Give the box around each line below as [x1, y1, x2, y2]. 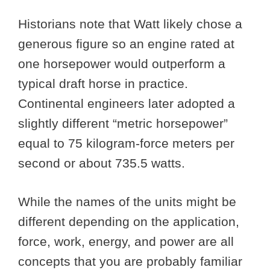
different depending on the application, [18, 215, 239, 229]
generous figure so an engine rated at [18, 36, 234, 51]
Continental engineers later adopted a [18, 96, 235, 110]
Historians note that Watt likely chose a [18, 16, 242, 31]
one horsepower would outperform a [18, 56, 225, 71]
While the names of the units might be [18, 195, 236, 209]
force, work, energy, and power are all [18, 234, 234, 249]
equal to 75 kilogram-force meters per [18, 136, 234, 150]
